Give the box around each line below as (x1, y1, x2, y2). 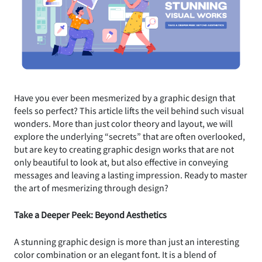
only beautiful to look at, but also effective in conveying (14, 156, 228, 168)
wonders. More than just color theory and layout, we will (14, 117, 233, 129)
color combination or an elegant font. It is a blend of (14, 248, 216, 260)
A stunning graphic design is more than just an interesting (14, 235, 239, 247)
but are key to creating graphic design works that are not (14, 143, 234, 155)
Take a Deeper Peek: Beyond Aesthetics (14, 208, 167, 220)
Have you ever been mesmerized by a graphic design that (14, 91, 235, 104)
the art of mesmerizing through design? (14, 181, 168, 194)
